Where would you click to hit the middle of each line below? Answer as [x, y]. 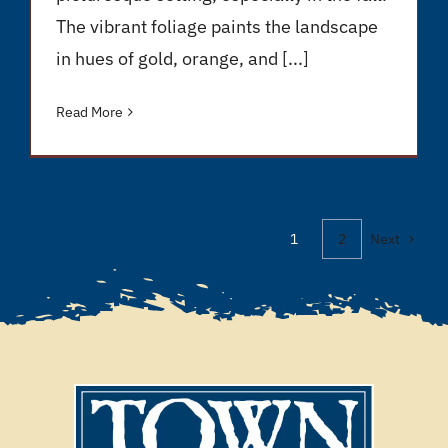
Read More [89, 112]
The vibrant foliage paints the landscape [216, 27]
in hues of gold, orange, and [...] [182, 59]
